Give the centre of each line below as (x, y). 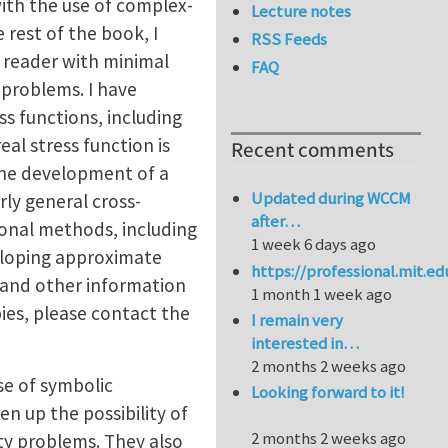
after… (276, 221)
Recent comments (312, 151)
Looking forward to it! (328, 392)
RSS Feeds (289, 39)
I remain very (297, 320)
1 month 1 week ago (322, 293)
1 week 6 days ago (314, 244)
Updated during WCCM (331, 198)
